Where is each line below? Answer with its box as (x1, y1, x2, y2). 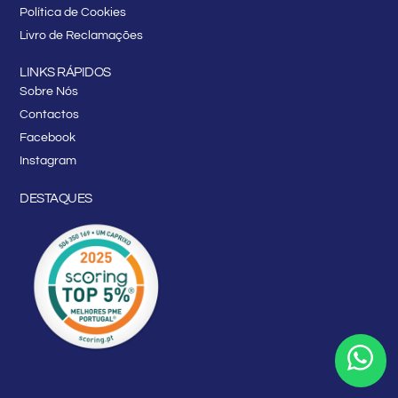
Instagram (20, 155, 77, 168)
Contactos (20, 108, 80, 122)
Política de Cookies (20, 6, 127, 20)
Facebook (20, 131, 76, 145)
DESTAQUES (20, 191, 92, 205)
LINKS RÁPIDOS (20, 66, 111, 80)
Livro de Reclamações (20, 29, 144, 43)
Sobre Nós (20, 85, 79, 99)
